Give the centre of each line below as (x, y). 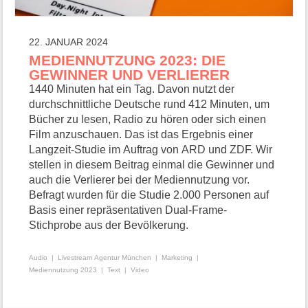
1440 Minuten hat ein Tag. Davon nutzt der (132, 89)
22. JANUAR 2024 (69, 42)
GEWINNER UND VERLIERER (130, 74)
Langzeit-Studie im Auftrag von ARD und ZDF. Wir (151, 149)
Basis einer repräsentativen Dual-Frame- (128, 210)
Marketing (177, 257)
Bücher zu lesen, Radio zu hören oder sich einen (148, 119)
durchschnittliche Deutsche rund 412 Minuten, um (150, 104)
